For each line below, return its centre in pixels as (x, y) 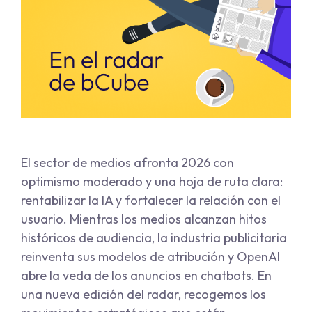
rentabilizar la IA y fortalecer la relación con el (151, 201)
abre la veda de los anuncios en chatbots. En (146, 276)
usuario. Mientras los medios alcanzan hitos (144, 219)
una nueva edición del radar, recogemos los (143, 295)
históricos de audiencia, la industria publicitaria (154, 238)
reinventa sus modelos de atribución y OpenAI (150, 257)
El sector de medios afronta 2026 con (127, 163)
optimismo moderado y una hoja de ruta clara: (152, 182)
